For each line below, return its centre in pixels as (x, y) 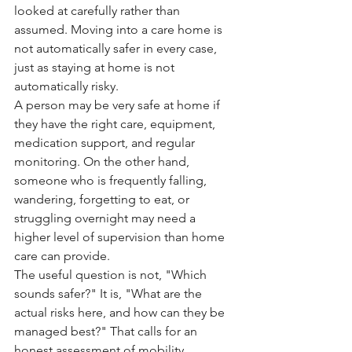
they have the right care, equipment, (116, 124)
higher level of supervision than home (121, 237)
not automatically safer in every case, (117, 48)
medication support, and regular (106, 143)
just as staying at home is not (96, 67)
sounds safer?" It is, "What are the (110, 293)
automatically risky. (66, 86)
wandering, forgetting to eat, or (103, 199)
